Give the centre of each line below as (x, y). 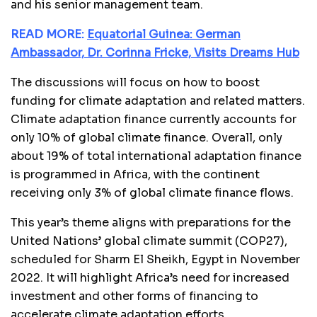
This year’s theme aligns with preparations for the (151, 222)
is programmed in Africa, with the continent (135, 174)
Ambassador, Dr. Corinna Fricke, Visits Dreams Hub (155, 52)
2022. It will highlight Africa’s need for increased (150, 277)
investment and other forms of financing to (134, 296)
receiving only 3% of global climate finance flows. (152, 192)
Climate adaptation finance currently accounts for (154, 119)
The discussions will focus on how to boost (135, 82)
